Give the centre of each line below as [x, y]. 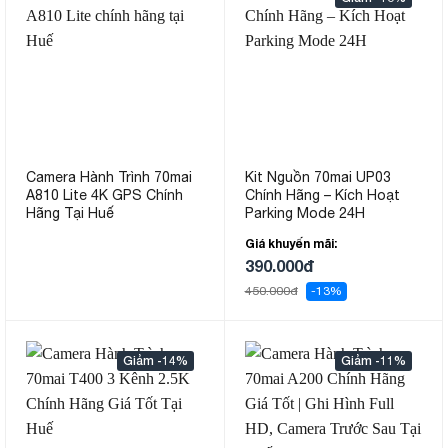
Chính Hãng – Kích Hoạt [322, 195]
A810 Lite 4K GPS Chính [104, 195]
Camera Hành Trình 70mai [109, 177]
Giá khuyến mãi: [290, 244]
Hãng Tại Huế [70, 213]
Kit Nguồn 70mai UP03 [317, 177]
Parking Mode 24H [304, 213]
